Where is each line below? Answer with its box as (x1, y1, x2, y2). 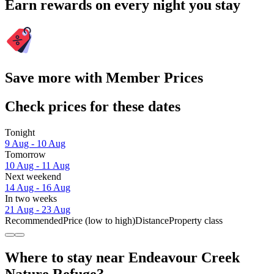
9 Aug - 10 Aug (5, 138, 65, 149)
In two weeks (5, 193, 57, 204)
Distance (135, 215, 169, 226)
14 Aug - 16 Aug (5, 182, 70, 193)
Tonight (5, 127, 35, 138)
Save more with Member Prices (5, 69, 203, 86)
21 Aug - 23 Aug (5, 204, 70, 215)
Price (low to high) (63, 215, 135, 226)
